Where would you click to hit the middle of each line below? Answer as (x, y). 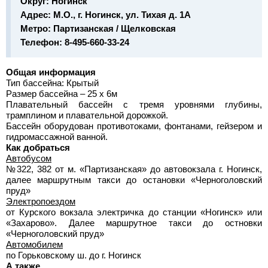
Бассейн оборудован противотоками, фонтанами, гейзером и (134, 126)
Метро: (37, 28)
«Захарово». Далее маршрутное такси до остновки (134, 223)
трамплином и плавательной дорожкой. (87, 115)
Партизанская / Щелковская (115, 28)
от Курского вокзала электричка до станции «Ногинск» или (134, 212)
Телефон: (42, 42)
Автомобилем (34, 244)
